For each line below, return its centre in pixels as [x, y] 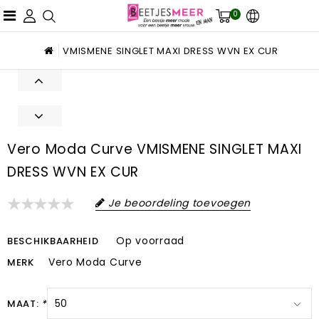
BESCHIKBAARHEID [53, 241]
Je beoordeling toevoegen [180, 203]
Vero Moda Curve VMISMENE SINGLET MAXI [155, 150]
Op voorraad [150, 241]
